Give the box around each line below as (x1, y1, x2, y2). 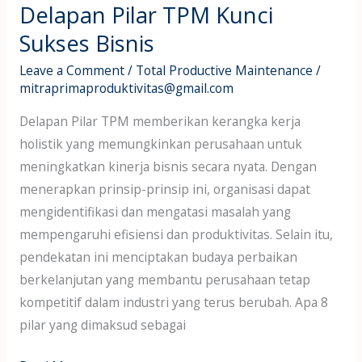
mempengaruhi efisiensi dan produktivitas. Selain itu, (19, 225, 333, 243)
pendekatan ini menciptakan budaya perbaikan (19, 247, 297, 266)
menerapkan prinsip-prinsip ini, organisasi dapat (19, 179, 310, 198)
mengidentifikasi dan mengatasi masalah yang (19, 202, 291, 221)
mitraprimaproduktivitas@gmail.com (19, 79, 234, 98)
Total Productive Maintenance (135, 61, 313, 80)
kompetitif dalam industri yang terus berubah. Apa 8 (19, 293, 328, 311)
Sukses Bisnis (19, 27, 154, 58)
